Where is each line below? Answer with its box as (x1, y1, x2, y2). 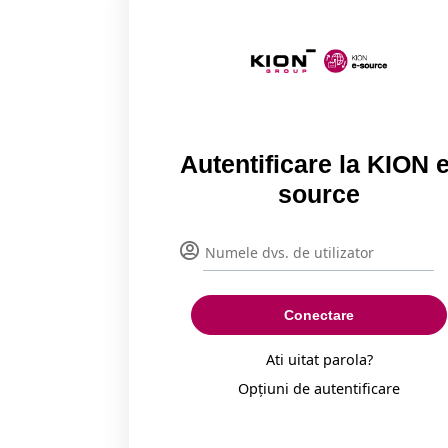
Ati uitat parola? (265, 350, 373, 370)
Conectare (284, 307, 354, 324)
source (278, 180, 360, 209)
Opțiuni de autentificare (238, 379, 400, 399)
